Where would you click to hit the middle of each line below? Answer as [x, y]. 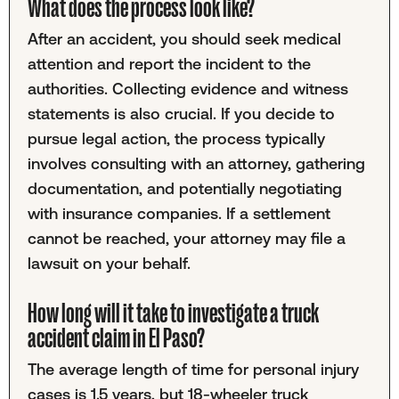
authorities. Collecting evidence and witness [187, 88]
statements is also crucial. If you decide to [181, 113]
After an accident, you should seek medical [184, 38]
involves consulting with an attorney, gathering [196, 163]
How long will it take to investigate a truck [173, 314]
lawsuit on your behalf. [109, 263]
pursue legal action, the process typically [176, 138]
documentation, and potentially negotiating [184, 188]
